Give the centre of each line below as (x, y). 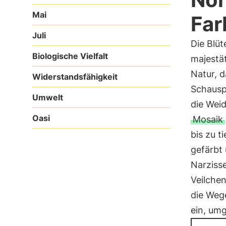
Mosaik (208, 119)
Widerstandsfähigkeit (75, 77)
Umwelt (48, 97)
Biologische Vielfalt (70, 56)
